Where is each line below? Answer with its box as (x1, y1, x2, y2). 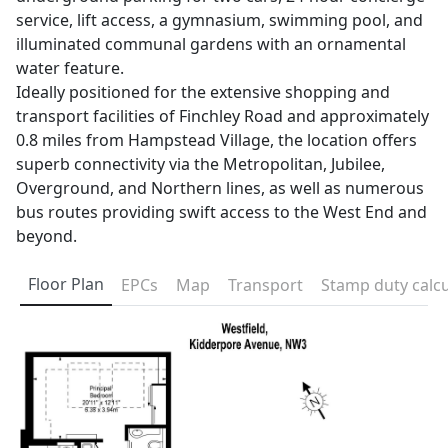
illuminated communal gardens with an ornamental (16, 33, 406, 56)
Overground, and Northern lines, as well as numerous (16, 177, 424, 200)
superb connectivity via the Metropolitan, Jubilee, (16, 153, 385, 176)
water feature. (16, 57, 124, 80)
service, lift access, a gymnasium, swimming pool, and (16, 9, 423, 32)
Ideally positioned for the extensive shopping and (16, 81, 390, 104)
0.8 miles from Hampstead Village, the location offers (16, 129, 417, 152)
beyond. (16, 225, 77, 248)
